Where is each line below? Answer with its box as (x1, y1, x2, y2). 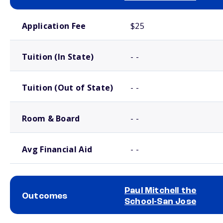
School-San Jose (124, 197, 196, 206)
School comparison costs (10, 11, 69, 16)
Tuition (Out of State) (22, 82, 113, 93)
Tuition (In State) (22, 51, 94, 62)
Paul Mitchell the (124, 186, 197, 195)
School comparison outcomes (10, 216, 79, 221)
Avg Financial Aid (22, 144, 93, 155)
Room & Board (22, 113, 80, 124)
